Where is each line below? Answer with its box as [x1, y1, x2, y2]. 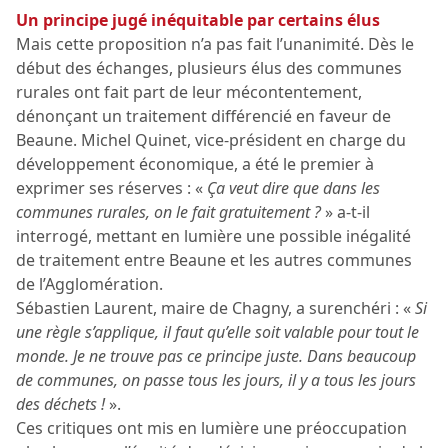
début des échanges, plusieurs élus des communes [16, 57, 402, 80]
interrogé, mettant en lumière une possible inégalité [16, 225, 411, 248]
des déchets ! [16, 393, 109, 416]
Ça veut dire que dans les [207, 177, 380, 200]
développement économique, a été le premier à [16, 153, 374, 176]
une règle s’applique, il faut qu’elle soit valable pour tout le [16, 321, 419, 344]
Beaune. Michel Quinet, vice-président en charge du [16, 129, 406, 152]
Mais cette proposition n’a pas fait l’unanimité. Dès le [16, 33, 414, 56]
